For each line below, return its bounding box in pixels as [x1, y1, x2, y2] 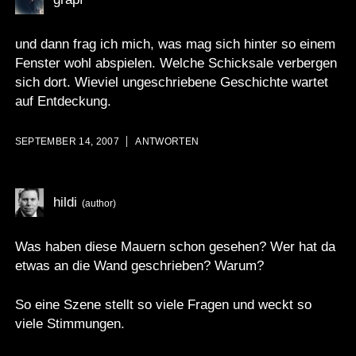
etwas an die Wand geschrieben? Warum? [14, 257, 264, 273]
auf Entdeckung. [14, 93, 111, 109]
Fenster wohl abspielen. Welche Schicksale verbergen [14, 55, 337, 71]
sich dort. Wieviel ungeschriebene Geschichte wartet [14, 74, 328, 90]
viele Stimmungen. [14, 316, 125, 332]
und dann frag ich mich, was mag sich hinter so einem [14, 36, 335, 52]
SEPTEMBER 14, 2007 [14, 136, 120, 148]
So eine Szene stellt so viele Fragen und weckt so [14, 297, 311, 313]
